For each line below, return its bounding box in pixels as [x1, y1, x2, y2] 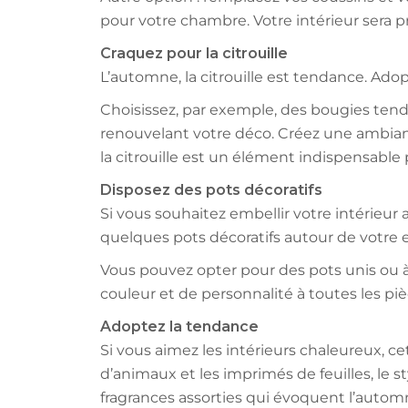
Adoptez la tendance [99, 318, 259, 336]
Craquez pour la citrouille [99, 45, 288, 63]
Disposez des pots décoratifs [99, 181, 322, 199]
